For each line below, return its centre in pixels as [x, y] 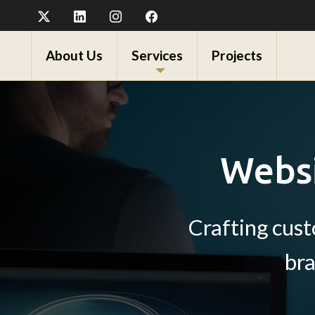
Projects [237, 55]
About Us [74, 55]
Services [157, 55]
